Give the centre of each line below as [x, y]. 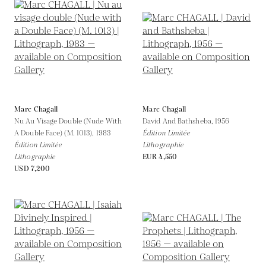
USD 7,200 [32, 169]
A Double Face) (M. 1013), [55, 133]
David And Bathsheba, [179, 121]
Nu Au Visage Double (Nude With [68, 121]
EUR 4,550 [160, 157]
